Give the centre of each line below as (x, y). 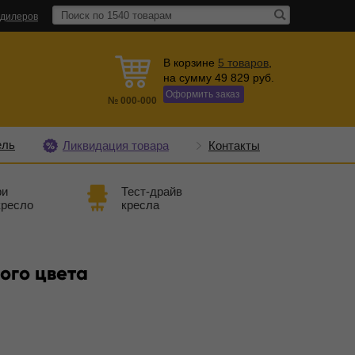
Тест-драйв (151, 191)
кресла (140, 205)
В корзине (191, 63)
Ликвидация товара (116, 145)
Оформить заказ (203, 94)
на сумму (189, 78)
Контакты (234, 145)
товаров (248, 63)
